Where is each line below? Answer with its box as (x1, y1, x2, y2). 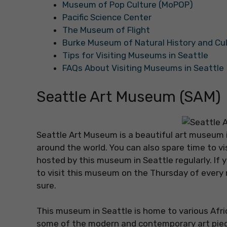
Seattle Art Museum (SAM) (36, 87, 221, 106)
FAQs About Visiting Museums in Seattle (62, 63, 224, 73)
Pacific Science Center (62, 12, 152, 23)
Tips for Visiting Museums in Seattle (62, 50, 208, 61)
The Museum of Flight (62, 25, 150, 35)
